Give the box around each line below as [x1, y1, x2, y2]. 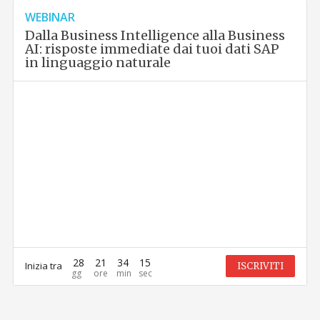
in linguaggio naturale [25, 54, 171, 71]
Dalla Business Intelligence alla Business [25, 27, 286, 44]
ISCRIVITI [236, 260, 284, 273]
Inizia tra [25, 259, 63, 273]
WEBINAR [25, 9, 76, 26]
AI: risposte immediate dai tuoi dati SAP [25, 41, 280, 58]
